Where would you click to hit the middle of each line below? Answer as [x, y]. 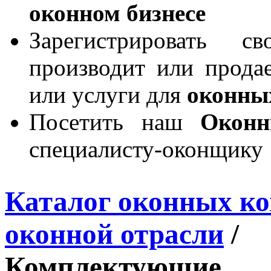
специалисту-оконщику [146, 149]
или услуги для [108, 94]
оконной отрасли [114, 234]
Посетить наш [115, 122]
